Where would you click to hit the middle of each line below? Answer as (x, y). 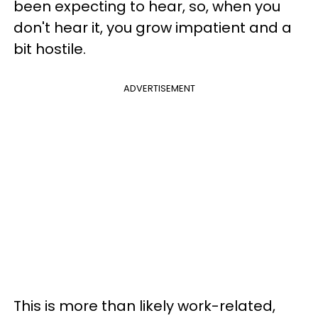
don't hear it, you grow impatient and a (153, 27)
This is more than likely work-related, (144, 306)
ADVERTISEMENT (159, 88)
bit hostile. (50, 49)
